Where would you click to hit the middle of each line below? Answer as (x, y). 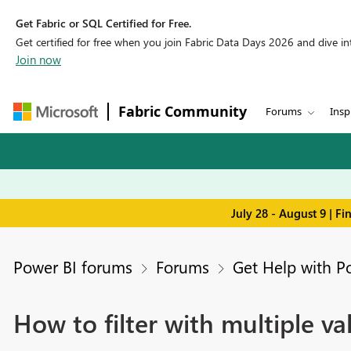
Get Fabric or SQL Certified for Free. (103, 23)
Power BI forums (72, 267)
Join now (38, 60)
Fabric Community (183, 111)
